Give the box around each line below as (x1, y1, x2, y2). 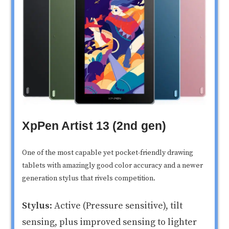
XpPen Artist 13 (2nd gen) (22, 119, 166, 133)
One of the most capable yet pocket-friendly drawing (22, 148, 194, 158)
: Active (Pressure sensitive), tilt (50, 200, 183, 212)
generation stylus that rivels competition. (22, 174, 156, 184)
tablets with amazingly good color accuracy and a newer (22, 161, 203, 171)
